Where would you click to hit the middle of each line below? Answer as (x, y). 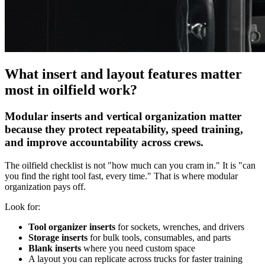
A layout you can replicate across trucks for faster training (135, 258)
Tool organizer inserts (72, 227)
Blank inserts (55, 248)
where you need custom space (138, 248)
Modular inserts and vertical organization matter (123, 117)
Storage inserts (58, 237)
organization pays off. (45, 186)
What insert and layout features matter (123, 74)
